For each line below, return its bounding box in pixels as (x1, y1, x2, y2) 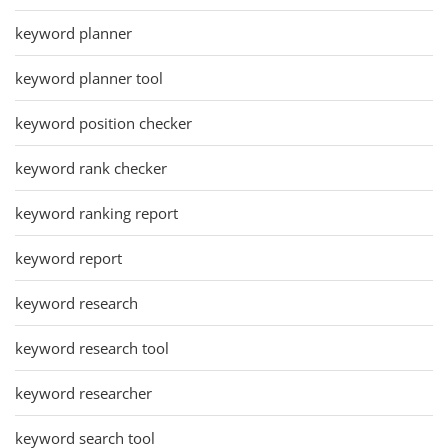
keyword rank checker (15, 157, 167, 178)
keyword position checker (15, 112, 192, 133)
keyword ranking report (15, 202, 178, 223)
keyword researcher (15, 382, 152, 403)
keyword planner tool (15, 67, 163, 88)
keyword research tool (15, 337, 169, 358)
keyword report (15, 247, 122, 268)
